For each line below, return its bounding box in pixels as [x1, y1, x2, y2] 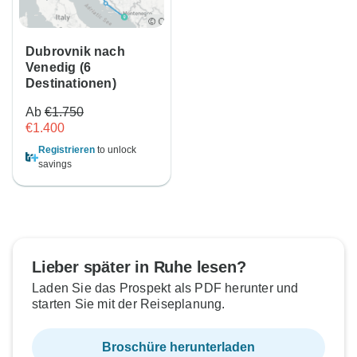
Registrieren [38, 144, 95, 156]
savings [38, 159, 72, 171]
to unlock [95, 144, 136, 156]
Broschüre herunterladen [102, 340, 255, 355]
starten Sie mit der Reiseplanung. [32, 297, 226, 312]
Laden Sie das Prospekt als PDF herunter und [32, 281, 299, 296]
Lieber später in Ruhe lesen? [32, 258, 246, 277]
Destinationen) [25, 76, 116, 91]
